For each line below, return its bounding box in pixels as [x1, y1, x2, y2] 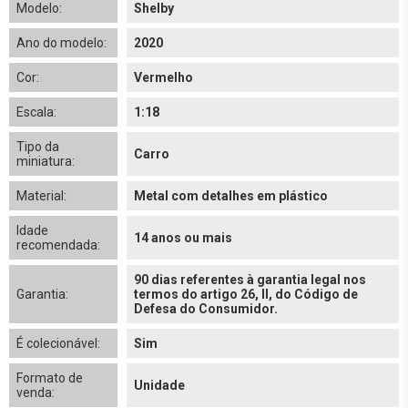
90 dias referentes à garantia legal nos [134, 272, 366, 287]
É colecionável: [16, 336, 100, 351]
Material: [16, 189, 66, 203]
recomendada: [16, 238, 100, 252]
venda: [16, 385, 55, 400]
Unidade [134, 378, 185, 393]
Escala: [16, 105, 56, 119]
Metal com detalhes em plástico [134, 189, 328, 203]
